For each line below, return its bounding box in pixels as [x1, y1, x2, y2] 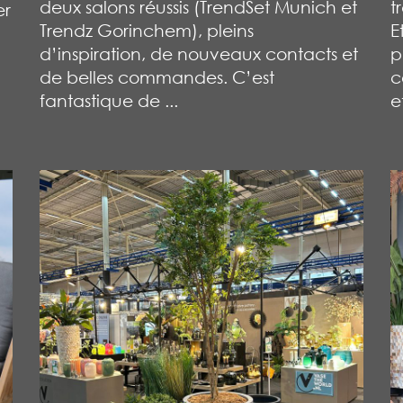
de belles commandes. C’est [40, 66, 274, 87]
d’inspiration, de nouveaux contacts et [40, 42, 358, 64]
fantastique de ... [40, 89, 178, 111]
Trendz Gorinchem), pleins [40, 19, 254, 40]
